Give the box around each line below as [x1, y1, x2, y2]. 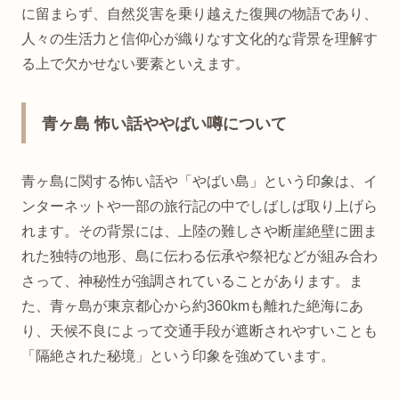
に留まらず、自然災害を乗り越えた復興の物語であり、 [21, 6, 378, 22]
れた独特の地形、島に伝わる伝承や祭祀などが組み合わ [21, 248, 378, 264]
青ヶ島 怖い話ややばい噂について [42, 114, 287, 133]
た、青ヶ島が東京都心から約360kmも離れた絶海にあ [21, 297, 363, 313]
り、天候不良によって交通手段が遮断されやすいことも [21, 322, 378, 338]
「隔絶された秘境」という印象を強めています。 [21, 347, 335, 363]
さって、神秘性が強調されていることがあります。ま [21, 273, 363, 289]
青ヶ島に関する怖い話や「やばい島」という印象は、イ [21, 173, 378, 189]
